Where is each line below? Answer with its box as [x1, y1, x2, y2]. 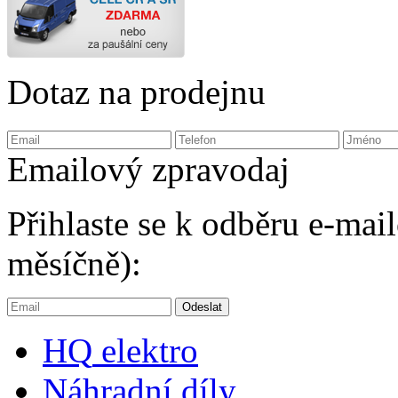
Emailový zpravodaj [7, 149, 290, 188]
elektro [92, 330, 198, 370]
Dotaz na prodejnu [7, 72, 266, 111]
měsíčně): [7, 243, 141, 283]
